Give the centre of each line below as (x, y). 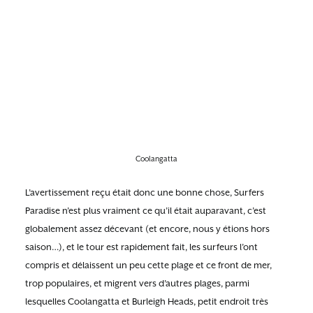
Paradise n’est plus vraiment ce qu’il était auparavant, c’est (146, 211)
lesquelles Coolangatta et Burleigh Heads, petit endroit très (147, 301)
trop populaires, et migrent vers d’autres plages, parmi (137, 283)
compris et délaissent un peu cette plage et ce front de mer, (148, 265)
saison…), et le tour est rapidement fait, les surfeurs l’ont (141, 247)
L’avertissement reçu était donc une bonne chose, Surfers (145, 192)
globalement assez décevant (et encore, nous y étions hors (147, 229)
